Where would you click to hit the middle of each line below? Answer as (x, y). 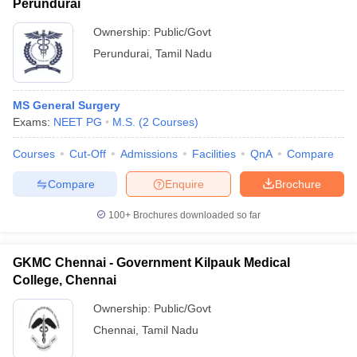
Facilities (214, 154)
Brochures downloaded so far (196, 215)
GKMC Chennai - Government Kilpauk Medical (151, 263)
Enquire (184, 184)
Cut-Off (88, 154)
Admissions (149, 154)
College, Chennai (65, 280)
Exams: (33, 122)
